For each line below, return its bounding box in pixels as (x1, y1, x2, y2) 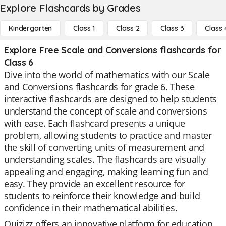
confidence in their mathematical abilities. (4, 202, 178, 214)
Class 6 (4, 56, 34, 68)
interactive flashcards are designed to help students (4, 93, 217, 105)
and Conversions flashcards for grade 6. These (4, 81, 195, 93)
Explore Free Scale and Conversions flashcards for (4, 44, 221, 56)
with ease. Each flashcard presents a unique (4, 117, 185, 129)
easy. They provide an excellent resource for (4, 178, 186, 190)
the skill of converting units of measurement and (4, 141, 205, 153)
